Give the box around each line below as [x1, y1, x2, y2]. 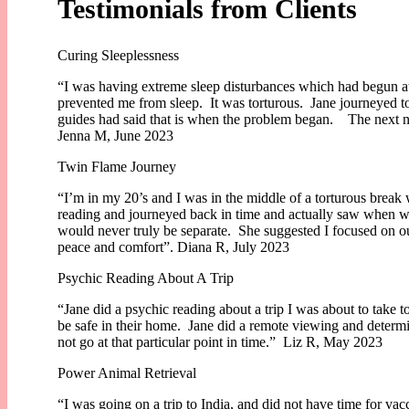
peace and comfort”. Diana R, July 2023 [58, 238, 289, 255]
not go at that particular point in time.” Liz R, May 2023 [58, 333, 383, 350]
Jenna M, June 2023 [58, 127, 173, 143]
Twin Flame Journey [58, 158, 176, 174]
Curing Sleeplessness [58, 47, 179, 63]
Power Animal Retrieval [58, 364, 196, 381]
